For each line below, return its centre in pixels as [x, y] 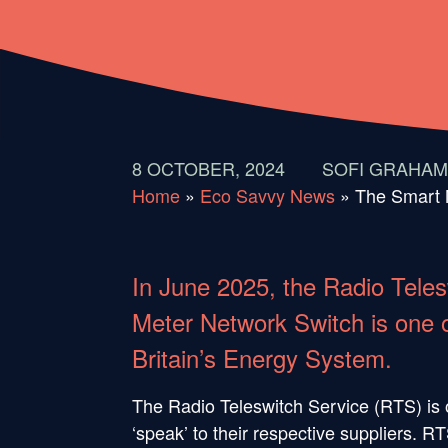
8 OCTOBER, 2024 [208, 168]
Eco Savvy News [267, 195]
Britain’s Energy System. [262, 357]
